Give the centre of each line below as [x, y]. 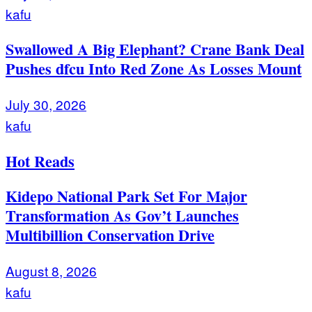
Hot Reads [40, 161]
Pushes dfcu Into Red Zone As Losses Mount [154, 69]
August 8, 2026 [51, 271]
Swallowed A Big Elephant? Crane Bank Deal [155, 49]
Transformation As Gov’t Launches [122, 215]
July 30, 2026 [46, 104]
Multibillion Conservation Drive [110, 235]
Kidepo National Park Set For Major [126, 196]
